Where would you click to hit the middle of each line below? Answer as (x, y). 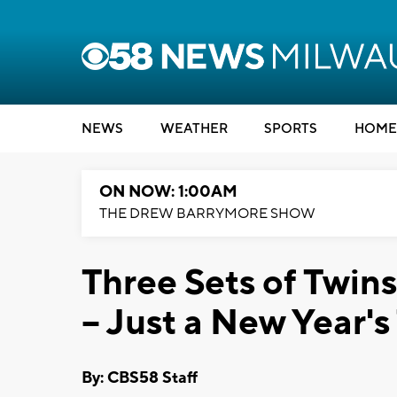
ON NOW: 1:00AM (168, 192)
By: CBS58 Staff (140, 378)
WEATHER (194, 129)
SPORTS (291, 129)
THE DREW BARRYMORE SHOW (207, 214)
